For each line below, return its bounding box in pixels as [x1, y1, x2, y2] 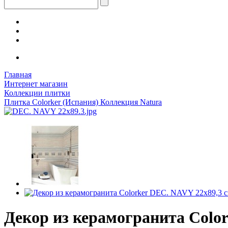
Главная [4, 70, 32, 79]
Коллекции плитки [4, 89, 70, 97]
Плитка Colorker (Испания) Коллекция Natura [4, 98, 162, 106]
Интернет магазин [4, 79, 68, 88]
